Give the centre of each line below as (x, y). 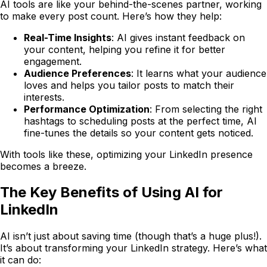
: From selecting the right (206, 109)
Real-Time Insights (68, 37)
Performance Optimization (87, 109)
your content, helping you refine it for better (125, 49)
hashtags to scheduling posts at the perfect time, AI (140, 121)
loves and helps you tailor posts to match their (129, 85)
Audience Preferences (77, 73)
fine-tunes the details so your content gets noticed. (139, 133)
